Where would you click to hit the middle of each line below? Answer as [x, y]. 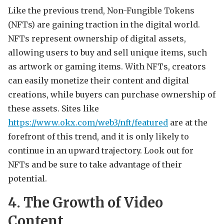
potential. [27, 179]
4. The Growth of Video [85, 203]
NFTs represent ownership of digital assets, [97, 39]
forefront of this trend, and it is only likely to [98, 137]
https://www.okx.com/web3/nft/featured [88, 123]
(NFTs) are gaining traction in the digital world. [104, 25]
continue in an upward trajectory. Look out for [101, 151]
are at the [188, 123]
